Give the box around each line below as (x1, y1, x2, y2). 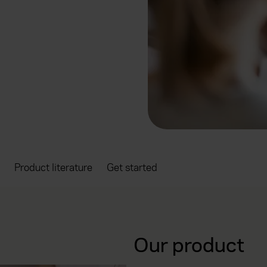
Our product (133, 231, 244, 259)
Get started (107, 160, 157, 175)
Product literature (14, 160, 92, 175)
